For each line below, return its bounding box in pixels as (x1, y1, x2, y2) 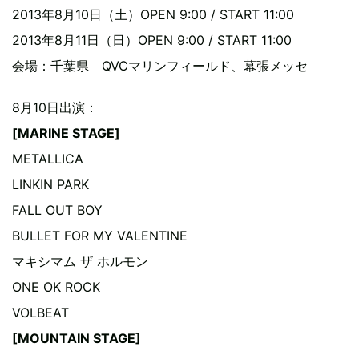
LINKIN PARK (12, 176, 89, 192)
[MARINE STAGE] (12, 125, 120, 141)
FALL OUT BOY (12, 202, 103, 218)
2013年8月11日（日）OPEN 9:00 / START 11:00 (12, 32, 292, 48)
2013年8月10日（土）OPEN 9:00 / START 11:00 (12, 6, 294, 22)
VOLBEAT (12, 305, 69, 321)
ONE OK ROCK (12, 279, 100, 295)
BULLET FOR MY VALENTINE (12, 228, 188, 244)
